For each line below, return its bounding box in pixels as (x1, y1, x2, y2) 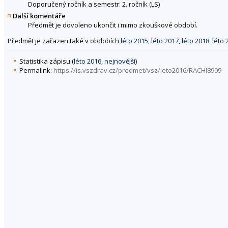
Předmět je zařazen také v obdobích (8, 36, 121, 45)
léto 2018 (182, 36, 209, 45)
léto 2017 (151, 36, 179, 45)
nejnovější (104, 56, 135, 66)
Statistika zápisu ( (19, 56, 74, 66)
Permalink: (19, 65, 53, 75)
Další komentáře (13, 11, 66, 20)
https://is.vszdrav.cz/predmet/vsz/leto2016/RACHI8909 (53, 65, 221, 75)
